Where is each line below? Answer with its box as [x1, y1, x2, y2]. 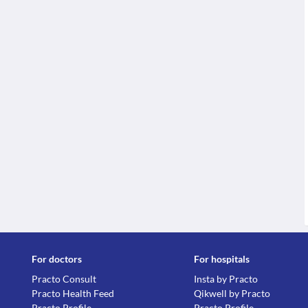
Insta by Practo [194, 273, 258, 285]
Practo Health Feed [32, 287, 114, 300]
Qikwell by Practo [194, 287, 270, 300]
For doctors [32, 253, 82, 265]
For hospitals [194, 253, 250, 265]
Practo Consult [32, 273, 96, 285]
